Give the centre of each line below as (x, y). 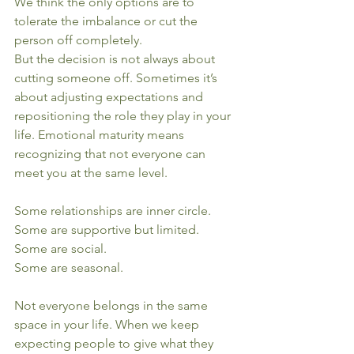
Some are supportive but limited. (107, 230)
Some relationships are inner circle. (113, 211)
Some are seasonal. (69, 267)
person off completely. (78, 40)
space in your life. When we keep (108, 324)
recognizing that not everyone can (111, 154)
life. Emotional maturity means (101, 135)
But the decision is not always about (116, 59)
